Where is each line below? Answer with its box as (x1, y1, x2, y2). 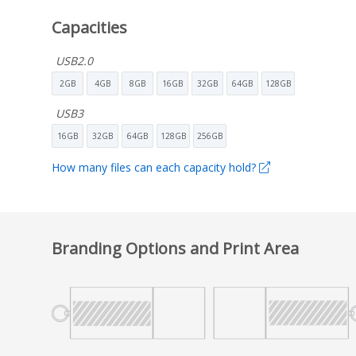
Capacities (52, 16, 127, 38)
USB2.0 (56, 52, 93, 68)
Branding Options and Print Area (52, 237, 299, 259)
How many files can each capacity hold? (52, 159, 259, 175)
